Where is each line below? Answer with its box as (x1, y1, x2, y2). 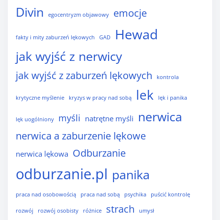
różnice (83, 207, 102, 215)
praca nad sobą (81, 191, 120, 198)
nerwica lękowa (16, 149, 68, 159)
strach (106, 202, 135, 216)
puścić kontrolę (151, 191, 190, 198)
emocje (113, 6, 147, 20)
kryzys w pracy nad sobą (69, 94, 132, 102)
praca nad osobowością (16, 191, 76, 198)
